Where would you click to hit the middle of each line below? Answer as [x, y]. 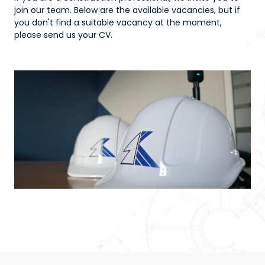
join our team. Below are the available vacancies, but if [127, 10]
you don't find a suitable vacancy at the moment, [118, 23]
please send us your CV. [64, 35]
